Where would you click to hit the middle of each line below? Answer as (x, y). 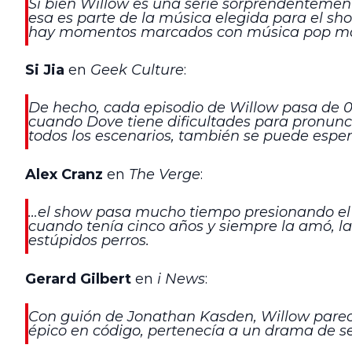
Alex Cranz (64, 174)
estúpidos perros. (89, 241)
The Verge (165, 174)
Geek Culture (135, 70)
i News (181, 279)
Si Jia (45, 70)
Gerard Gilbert (78, 279)
